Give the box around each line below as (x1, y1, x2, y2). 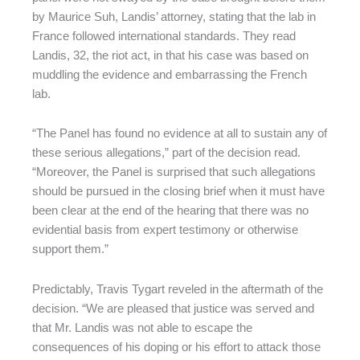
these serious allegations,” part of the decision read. (32, 146, 301, 160)
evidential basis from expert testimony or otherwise (32, 223, 298, 237)
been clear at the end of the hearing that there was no (32, 204, 309, 218)
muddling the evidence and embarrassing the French (32, 67, 307, 81)
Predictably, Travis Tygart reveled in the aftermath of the (32, 282, 323, 296)
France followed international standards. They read (32, 29, 296, 43)
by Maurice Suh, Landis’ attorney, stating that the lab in (32, 10, 316, 23)
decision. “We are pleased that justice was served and (32, 301, 314, 315)
